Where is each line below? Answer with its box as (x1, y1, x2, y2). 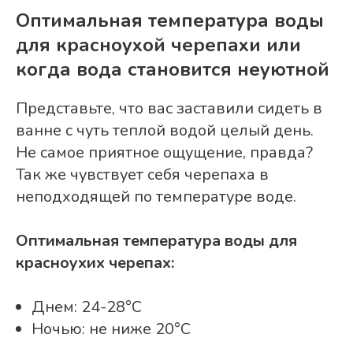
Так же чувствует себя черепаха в (16, 164, 269, 186)
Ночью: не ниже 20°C (32, 318, 191, 340)
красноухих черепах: (16, 252, 174, 274)
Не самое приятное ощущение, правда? (16, 142, 313, 164)
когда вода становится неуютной (16, 57, 329, 83)
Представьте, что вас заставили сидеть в (16, 98, 322, 120)
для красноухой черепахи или (16, 32, 301, 58)
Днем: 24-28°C (32, 296, 142, 318)
